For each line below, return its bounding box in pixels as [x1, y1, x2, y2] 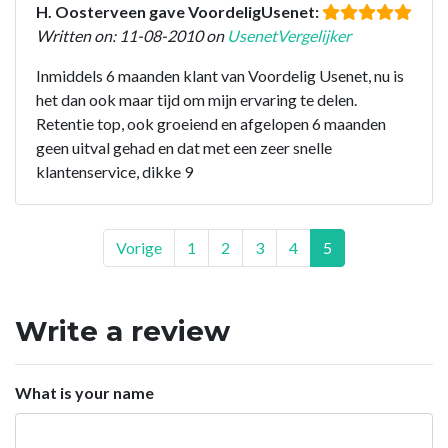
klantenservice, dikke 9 [36, 161, 193, 181]
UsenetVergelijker [227, 25, 351, 45]
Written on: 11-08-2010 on [36, 25, 227, 45]
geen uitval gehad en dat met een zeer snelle [36, 137, 332, 157]
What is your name [15, 382, 154, 402]
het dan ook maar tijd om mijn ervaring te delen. [36, 89, 357, 109]
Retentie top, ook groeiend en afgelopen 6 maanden [36, 113, 386, 133]
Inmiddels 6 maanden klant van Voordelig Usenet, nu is [36, 65, 404, 85]
